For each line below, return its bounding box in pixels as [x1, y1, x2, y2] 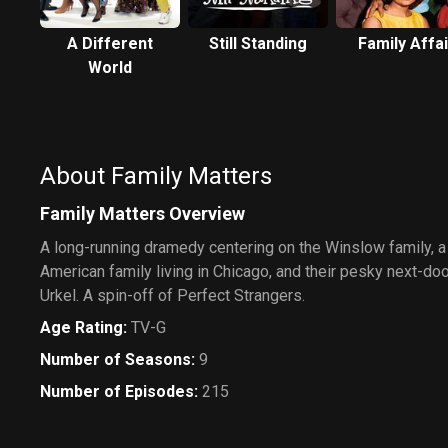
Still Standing [209, 33, 307, 53]
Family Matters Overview [40, 202, 245, 224]
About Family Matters [40, 161, 272, 190]
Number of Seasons [40, 349, 191, 369]
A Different [67, 33, 153, 53]
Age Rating [40, 317, 123, 337]
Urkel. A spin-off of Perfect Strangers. [40, 285, 305, 305]
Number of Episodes [40, 381, 194, 401]
